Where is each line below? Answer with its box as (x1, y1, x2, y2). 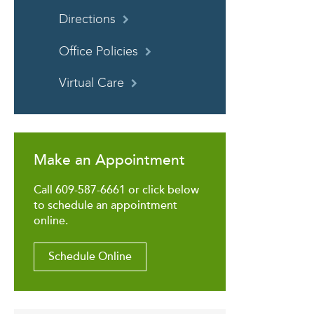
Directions (59, 11, 116, 27)
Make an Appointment (34, 151, 185, 169)
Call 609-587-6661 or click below (34, 182, 199, 197)
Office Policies (59, 43, 138, 59)
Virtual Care (59, 76, 124, 91)
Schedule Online (48, 250, 132, 264)
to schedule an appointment (34, 198, 177, 212)
